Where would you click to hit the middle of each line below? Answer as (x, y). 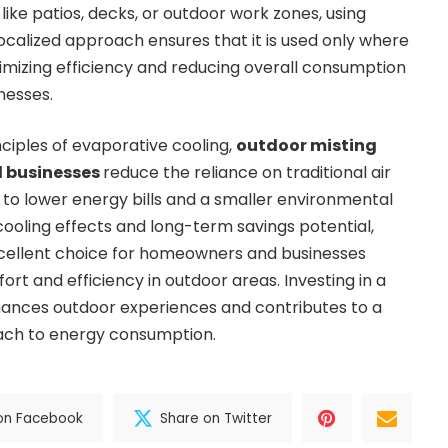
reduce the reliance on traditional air (247, 173)
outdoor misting (306, 146)
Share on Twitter (216, 418)
